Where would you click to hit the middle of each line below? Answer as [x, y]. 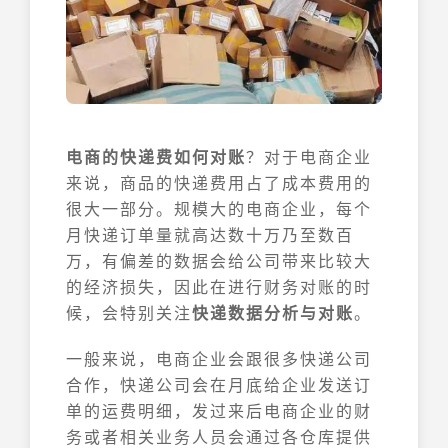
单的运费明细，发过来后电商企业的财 [219, 410]
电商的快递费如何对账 [156, 156]
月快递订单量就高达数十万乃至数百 [210, 234]
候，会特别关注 [129, 312]
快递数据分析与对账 [273, 312]
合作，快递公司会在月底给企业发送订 [219, 384]
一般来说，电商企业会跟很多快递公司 [219, 358]
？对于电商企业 [309, 156]
